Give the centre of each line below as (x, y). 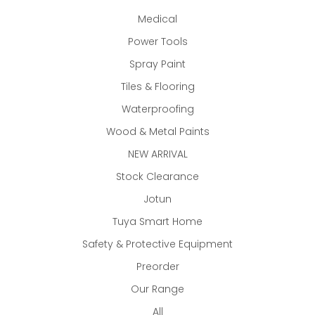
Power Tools (157, 42)
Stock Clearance (157, 177)
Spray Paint (157, 64)
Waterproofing (157, 109)
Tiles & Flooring (157, 87)
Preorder (157, 267)
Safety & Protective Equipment (157, 244)
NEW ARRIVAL (157, 154)
